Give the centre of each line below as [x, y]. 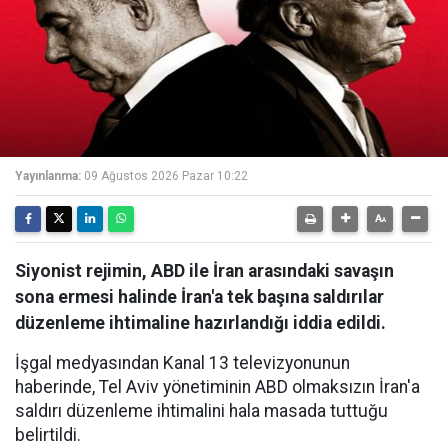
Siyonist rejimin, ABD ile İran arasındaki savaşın [204, 271]
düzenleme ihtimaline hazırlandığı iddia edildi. [200, 323]
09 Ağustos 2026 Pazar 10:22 [166, 176]
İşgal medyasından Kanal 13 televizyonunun [182, 363]
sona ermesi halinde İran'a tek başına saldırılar [199, 297]
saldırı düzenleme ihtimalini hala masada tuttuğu [201, 411]
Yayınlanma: [48, 176]
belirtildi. [48, 435]
